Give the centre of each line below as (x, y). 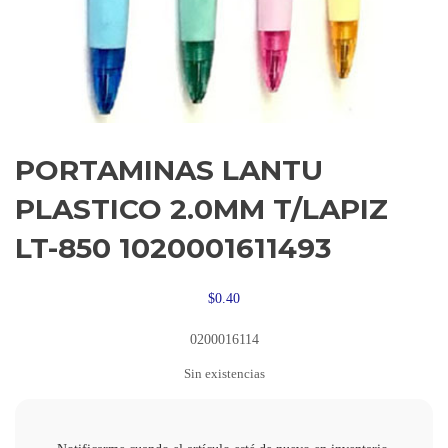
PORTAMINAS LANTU (169, 170)
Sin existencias (224, 374)
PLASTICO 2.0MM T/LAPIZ (201, 209)
